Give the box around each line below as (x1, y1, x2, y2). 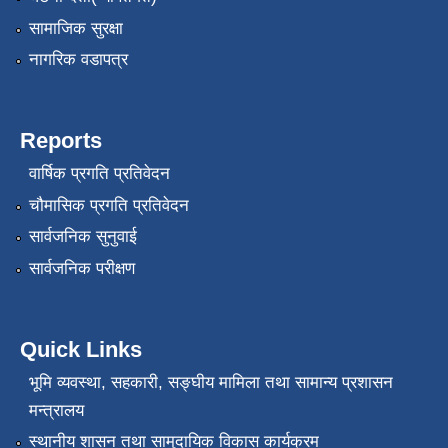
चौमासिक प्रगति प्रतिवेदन (28, 195, 189, 215)
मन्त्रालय (28, 400, 84, 420)
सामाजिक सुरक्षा (28, 18, 123, 38)
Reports (20, 127, 102, 153)
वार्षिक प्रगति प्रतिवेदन (28, 164, 170, 184)
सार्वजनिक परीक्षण (28, 258, 135, 278)
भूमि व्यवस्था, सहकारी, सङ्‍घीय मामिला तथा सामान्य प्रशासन (28, 372, 393, 392)
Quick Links (20, 336, 142, 362)
